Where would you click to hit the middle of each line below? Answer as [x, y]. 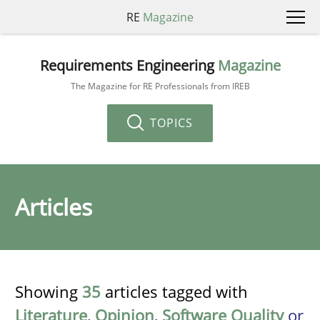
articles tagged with [174, 291]
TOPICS [170, 122]
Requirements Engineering [129, 65]
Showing [49, 291]
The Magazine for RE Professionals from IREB [160, 86]
